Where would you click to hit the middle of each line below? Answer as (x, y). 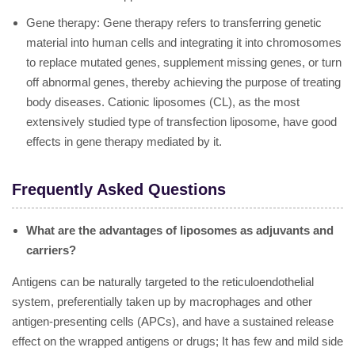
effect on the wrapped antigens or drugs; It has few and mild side (177, 341)
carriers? (51, 250)
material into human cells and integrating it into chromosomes (184, 42)
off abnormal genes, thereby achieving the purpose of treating (183, 82)
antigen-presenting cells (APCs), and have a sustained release (173, 321)
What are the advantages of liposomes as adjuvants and (180, 230)
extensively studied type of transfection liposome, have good (181, 122)
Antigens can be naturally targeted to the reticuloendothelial (163, 282)
